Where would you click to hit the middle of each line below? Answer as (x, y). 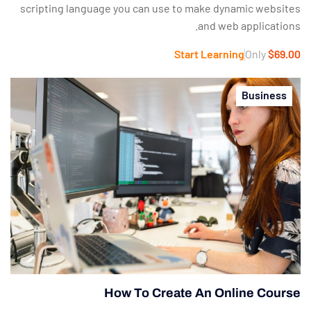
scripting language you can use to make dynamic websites (160, 8)
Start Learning (209, 54)
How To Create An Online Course (202, 293)
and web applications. (249, 26)
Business (264, 95)
